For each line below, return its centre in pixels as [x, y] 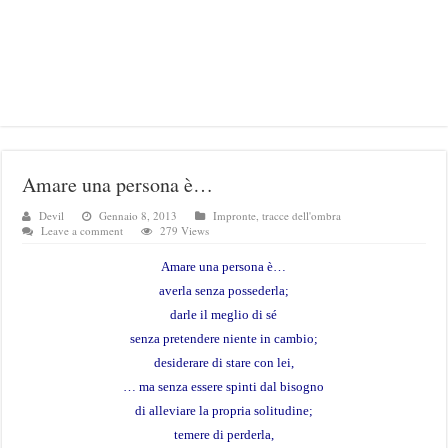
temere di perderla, [223, 434]
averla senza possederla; [223, 290]
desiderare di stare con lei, [223, 362]
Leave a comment [82, 230]
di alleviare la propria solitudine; [223, 410]
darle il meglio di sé [224, 314]
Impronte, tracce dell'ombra [277, 215]
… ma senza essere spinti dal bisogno [224, 386]
